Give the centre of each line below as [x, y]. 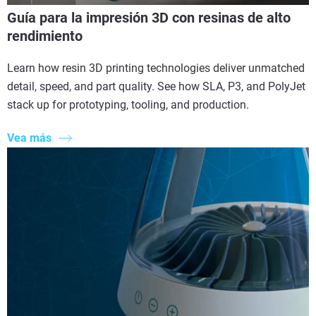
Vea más [29, 138]
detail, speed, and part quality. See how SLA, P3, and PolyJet [156, 87]
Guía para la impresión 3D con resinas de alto [149, 18]
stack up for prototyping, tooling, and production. [128, 105]
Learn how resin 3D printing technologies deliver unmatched [156, 68]
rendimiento [45, 36]
